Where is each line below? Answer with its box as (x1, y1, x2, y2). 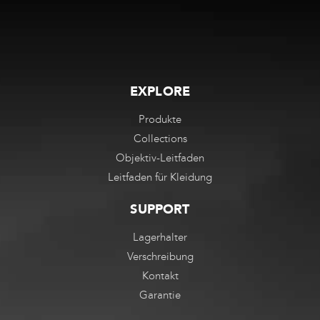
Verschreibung (126, 249, 194, 263)
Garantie (139, 288, 181, 301)
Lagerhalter (133, 230, 187, 244)
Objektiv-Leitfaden (116, 151, 204, 164)
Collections (133, 131, 187, 145)
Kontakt (141, 269, 179, 282)
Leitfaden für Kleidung (108, 170, 212, 184)
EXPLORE (129, 83, 191, 99)
